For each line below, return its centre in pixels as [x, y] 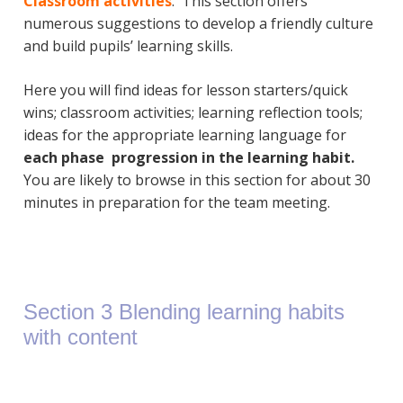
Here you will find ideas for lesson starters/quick [185, 90]
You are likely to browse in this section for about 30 [197, 179]
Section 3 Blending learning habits [184, 312]
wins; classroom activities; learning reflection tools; [193, 112]
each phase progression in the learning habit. [188, 157]
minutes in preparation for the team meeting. [176, 202]
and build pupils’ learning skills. [128, 45]
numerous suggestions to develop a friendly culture [198, 23]
